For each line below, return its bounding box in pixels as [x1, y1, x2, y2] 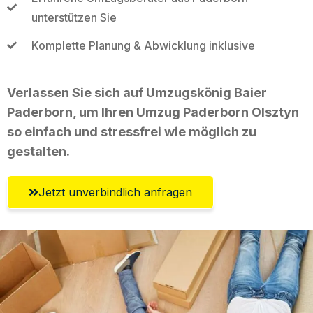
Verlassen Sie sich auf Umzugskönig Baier [7, 85, 267, 100]
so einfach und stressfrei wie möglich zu [7, 124, 256, 139]
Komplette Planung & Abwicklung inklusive [31, 38, 255, 52]
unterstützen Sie [31, 10, 117, 24]
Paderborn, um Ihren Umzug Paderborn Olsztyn [7, 104, 299, 119]
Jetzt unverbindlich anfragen [38, 184, 192, 199]
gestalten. [7, 143, 70, 159]
